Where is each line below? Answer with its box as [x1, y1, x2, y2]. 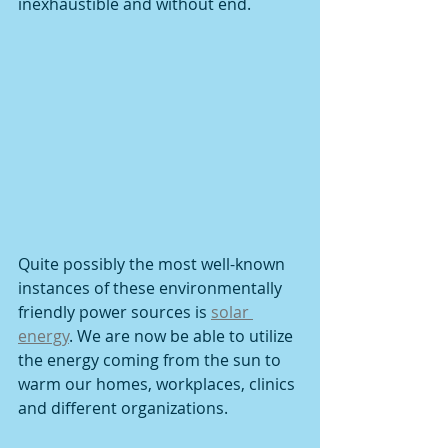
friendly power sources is [18, 301, 211, 324]
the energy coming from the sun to [18, 349, 285, 372]
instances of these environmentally [18, 277, 286, 300]
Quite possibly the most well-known [18, 253, 289, 276]
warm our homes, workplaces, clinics [18, 373, 299, 396]
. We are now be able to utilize [69, 325, 297, 348]
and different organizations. [18, 397, 232, 420]
